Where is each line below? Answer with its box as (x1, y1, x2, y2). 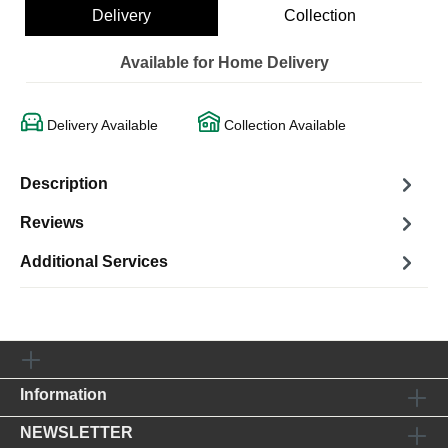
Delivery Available (43, 116, 158, 133)
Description (20, 175, 108, 193)
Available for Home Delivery (119, 53, 329, 71)
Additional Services (20, 253, 168, 271)
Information (20, 386, 107, 403)
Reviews (20, 214, 84, 232)
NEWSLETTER (20, 424, 133, 441)
